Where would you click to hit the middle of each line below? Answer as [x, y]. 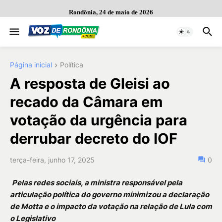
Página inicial [31, 65]
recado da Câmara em [86, 102]
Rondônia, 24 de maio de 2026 [111, 12]
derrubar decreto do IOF [94, 139]
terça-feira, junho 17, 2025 [52, 160]
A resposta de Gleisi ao [90, 84]
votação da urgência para [99, 120]
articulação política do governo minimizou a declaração [110, 195]
